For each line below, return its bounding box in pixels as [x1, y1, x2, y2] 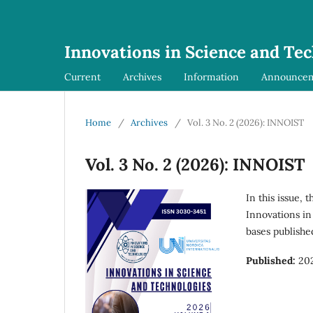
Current [64, 70, 101, 83]
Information [184, 70, 239, 83]
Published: [246, 254, 298, 267]
